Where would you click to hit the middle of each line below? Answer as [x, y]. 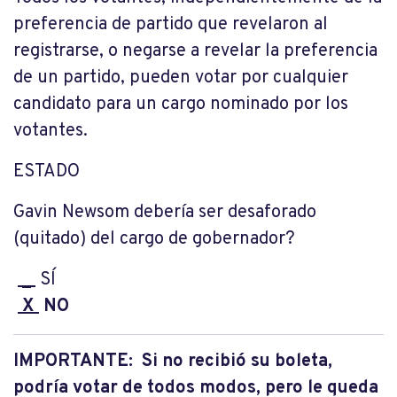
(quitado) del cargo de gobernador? [154, 240]
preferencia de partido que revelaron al [171, 25]
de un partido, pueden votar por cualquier [181, 78]
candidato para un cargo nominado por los [181, 105]
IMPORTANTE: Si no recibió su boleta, [173, 362]
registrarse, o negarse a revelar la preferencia [195, 52]
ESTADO [47, 172]
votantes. [51, 132]
